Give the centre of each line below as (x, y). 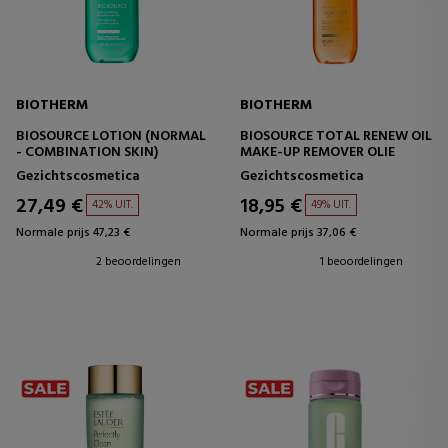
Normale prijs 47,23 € (73, 233)
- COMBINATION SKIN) (87, 152)
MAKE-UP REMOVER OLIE (317, 152)
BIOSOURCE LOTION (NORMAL (111, 136)
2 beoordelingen (138, 262)
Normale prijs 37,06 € (298, 233)
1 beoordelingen (361, 262)
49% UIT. (331, 205)
